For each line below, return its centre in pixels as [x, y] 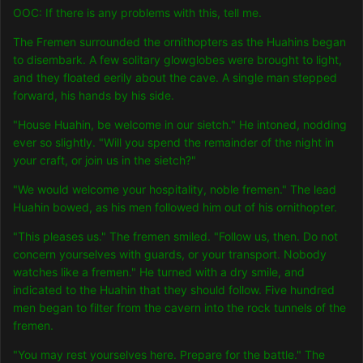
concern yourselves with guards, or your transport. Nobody [170, 254]
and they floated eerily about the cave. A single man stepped [175, 78]
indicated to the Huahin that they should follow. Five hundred [174, 290]
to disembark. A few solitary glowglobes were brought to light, [177, 60]
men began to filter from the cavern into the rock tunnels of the [179, 308]
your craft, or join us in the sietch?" [105, 160]
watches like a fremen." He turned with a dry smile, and [159, 272]
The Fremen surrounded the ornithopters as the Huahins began [179, 42]
